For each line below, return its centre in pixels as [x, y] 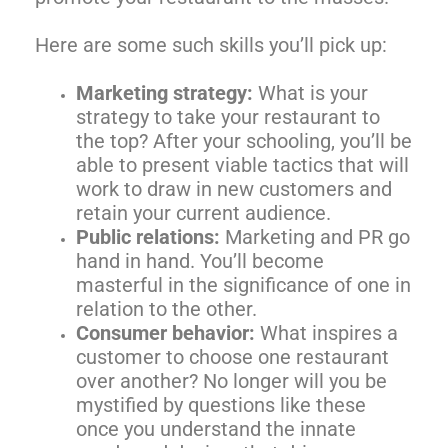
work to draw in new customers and [234, 188]
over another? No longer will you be [232, 380]
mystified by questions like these [221, 404]
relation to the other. [167, 308]
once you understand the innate [216, 428]
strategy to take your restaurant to [228, 116]
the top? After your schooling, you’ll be [244, 140]
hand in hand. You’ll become [200, 260]
